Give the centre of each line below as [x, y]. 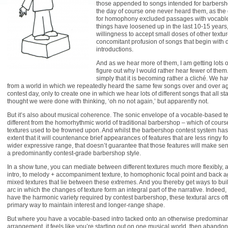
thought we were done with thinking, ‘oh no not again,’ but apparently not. [108, 101]
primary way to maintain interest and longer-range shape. [86, 205]
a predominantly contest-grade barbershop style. [74, 153]
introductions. [115, 49]
